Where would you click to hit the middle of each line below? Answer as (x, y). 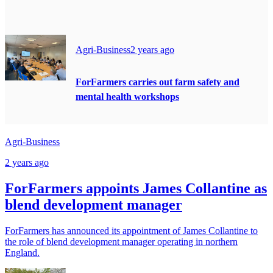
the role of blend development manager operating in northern (121, 241)
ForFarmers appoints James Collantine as (136, 188)
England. (22, 252)
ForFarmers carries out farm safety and (158, 82)
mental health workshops (127, 96)
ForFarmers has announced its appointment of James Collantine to (131, 230)
